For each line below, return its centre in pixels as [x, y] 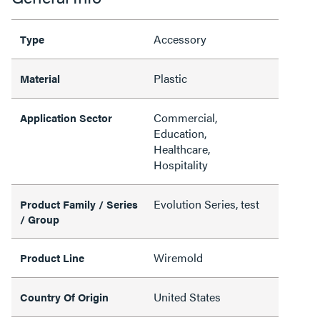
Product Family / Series [79, 204]
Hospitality [181, 165]
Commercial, [185, 117]
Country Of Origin [64, 297]
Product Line [52, 257]
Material [40, 78]
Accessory [180, 39]
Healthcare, [182, 149]
